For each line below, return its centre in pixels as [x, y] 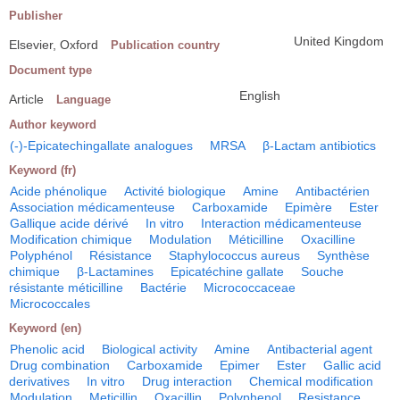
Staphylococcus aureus [234, 255]
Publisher [36, 16]
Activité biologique [175, 191]
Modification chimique [71, 239]
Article [26, 99]
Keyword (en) [45, 328]
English [260, 96]
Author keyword [53, 125]
